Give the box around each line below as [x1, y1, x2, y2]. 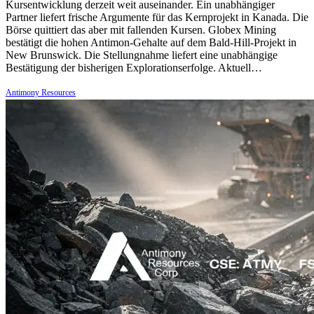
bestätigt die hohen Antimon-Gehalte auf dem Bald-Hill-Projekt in [6, 36, 296, 48]
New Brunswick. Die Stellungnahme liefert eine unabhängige [6, 48, 278, 61]
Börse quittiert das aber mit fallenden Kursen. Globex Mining [6, 23, 276, 36]
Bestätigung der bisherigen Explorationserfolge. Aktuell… [6, 61, 262, 74]
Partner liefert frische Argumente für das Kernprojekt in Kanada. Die [6, 11, 308, 23]
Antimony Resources [6, 87, 76, 97]
